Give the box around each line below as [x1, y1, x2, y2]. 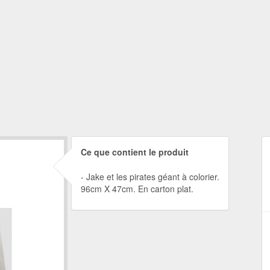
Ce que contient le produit [80, 146, 189, 158]
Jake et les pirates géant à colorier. [86, 171, 219, 183]
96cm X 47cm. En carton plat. [80, 183, 193, 195]
